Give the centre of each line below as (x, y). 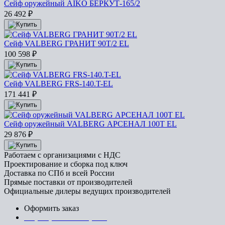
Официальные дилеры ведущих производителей (87, 191)
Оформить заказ (51, 208)
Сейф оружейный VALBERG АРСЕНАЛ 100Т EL (90, 124)
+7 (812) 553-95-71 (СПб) (67, 217)
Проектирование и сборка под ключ (66, 164)
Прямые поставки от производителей (68, 182)
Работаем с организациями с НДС (62, 155)
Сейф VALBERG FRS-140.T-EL (59, 84)
